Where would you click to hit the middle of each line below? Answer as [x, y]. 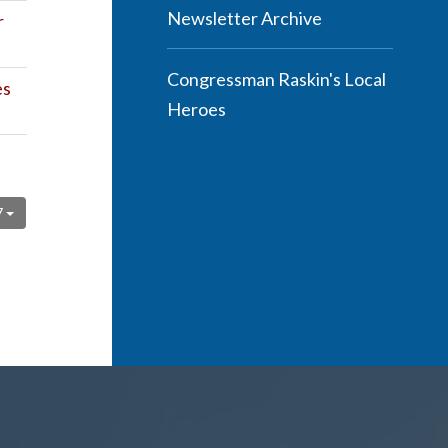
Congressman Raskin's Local [276, 79]
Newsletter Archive [244, 18]
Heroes [196, 109]
